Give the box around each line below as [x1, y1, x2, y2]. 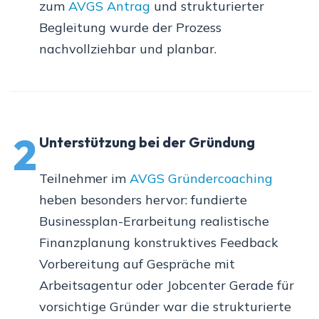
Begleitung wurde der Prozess [39, 19, 221, 36]
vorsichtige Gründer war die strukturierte [39, 298, 291, 315]
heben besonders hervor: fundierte [39, 192, 247, 209]
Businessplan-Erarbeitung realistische [39, 213, 269, 230]
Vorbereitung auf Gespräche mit [39, 256, 235, 273]
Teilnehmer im [39, 170, 130, 187]
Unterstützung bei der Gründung [39, 133, 255, 152]
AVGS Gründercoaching [130, 170, 273, 187]
